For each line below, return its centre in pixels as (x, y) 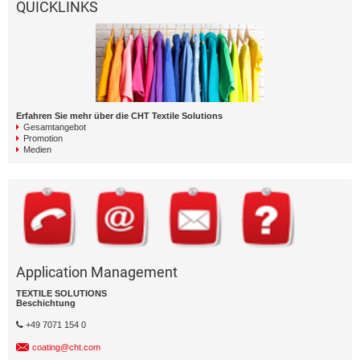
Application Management (97, 272)
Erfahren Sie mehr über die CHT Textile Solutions (119, 116)
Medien (37, 150)
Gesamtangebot (55, 127)
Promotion (43, 139)
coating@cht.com (66, 348)
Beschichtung (46, 303)
